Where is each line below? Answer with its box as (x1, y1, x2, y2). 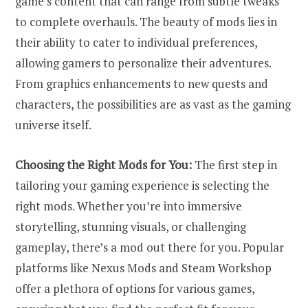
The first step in (192, 156, 277, 173)
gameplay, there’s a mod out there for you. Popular (15, 239, 284, 255)
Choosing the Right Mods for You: (15, 156, 192, 173)
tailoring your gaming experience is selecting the (15, 177, 269, 193)
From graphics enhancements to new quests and (15, 75, 268, 91)
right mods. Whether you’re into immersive (15, 197, 242, 214)
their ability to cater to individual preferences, (15, 34, 257, 50)
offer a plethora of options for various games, (15, 280, 254, 296)
